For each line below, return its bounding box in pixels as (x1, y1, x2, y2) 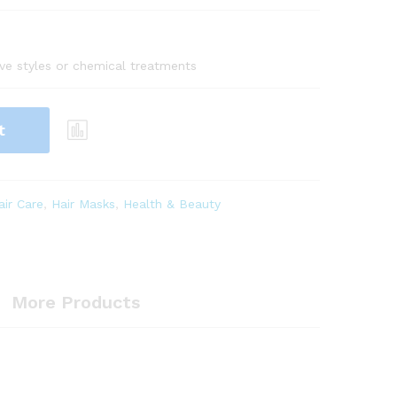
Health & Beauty (123, 196, 222, 211)
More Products (12, 291, 140, 313)
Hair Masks (51, 196, 116, 211)
